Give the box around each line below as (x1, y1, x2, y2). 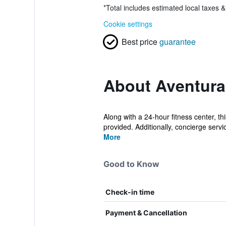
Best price (121, 36, 157, 47)
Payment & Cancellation (105, 208, 187, 217)
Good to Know (103, 159, 159, 169)
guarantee (159, 36, 196, 47)
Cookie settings (103, 19, 152, 29)
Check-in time (105, 188, 154, 196)
